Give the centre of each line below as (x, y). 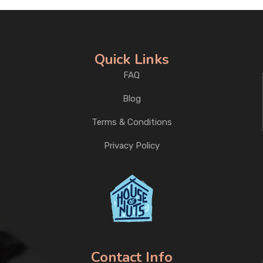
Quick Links (131, 59)
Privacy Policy (131, 146)
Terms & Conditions (131, 122)
